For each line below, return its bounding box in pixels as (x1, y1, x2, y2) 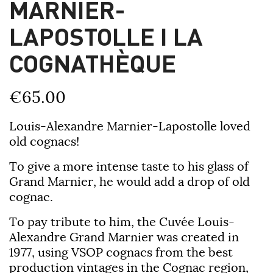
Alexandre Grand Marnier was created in (9, 229, 239, 244)
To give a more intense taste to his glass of (9, 158, 249, 174)
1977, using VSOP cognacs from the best (9, 244, 233, 260)
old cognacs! (9, 133, 79, 149)
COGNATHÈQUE (9, 46, 176, 78)
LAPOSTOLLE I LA (9, 19, 203, 51)
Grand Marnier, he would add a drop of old (9, 173, 250, 189)
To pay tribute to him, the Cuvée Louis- (9, 213, 235, 229)
